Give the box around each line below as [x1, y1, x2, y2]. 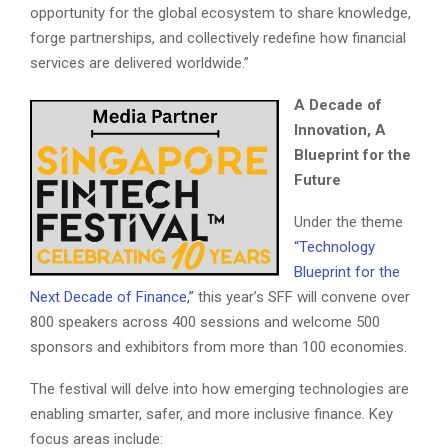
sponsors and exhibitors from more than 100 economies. [30, 337, 407, 356]
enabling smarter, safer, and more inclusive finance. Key [30, 404, 393, 423]
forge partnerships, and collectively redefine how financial [30, 28, 406, 47]
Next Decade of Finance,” [30, 287, 194, 306]
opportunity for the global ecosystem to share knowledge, [30, 3, 411, 22]
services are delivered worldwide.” [30, 53, 249, 72]
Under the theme [294, 212, 403, 231]
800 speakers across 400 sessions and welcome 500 [30, 312, 380, 331]
